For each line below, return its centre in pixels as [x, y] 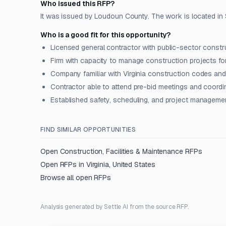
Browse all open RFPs [76, 178]
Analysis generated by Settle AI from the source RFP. [115, 207]
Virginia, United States [121, 164]
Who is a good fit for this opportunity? [106, 35]
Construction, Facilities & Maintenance [121, 151]
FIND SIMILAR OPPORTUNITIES [88, 130]
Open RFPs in [63, 164]
